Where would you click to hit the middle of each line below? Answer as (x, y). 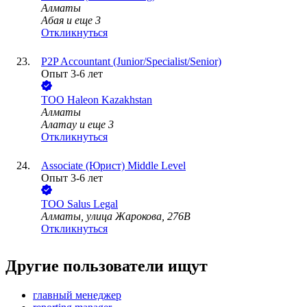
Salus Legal (93, 204)
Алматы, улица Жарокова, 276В (116, 217)
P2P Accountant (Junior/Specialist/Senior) (131, 62)
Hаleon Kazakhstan (110, 100)
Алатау (59, 125)
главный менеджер (77, 295)
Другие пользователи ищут (107, 266)
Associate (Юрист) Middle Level (113, 166)
